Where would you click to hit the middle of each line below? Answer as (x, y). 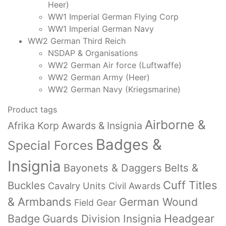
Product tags (32, 109)
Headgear (189, 218)
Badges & (129, 145)
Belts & (181, 168)
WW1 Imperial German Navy (101, 29)
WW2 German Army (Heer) (99, 77)
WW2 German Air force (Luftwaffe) (115, 65)
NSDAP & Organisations (93, 53)
